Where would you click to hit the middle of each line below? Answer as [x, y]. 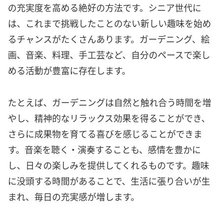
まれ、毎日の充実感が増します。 [74, 196]
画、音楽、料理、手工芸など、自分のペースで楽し [109, 55]
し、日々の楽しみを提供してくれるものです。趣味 [109, 165]
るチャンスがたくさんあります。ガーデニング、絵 [109, 39]
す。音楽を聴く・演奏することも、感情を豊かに [104, 149]
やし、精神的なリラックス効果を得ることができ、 [109, 118]
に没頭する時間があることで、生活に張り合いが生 [109, 180]
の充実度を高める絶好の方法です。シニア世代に [105, 8]
